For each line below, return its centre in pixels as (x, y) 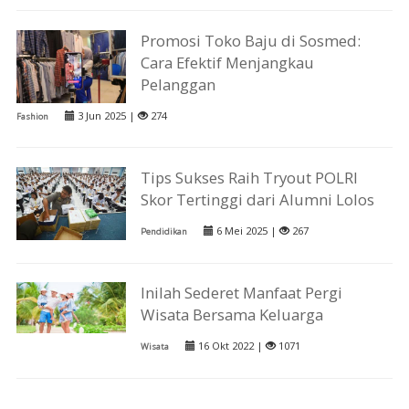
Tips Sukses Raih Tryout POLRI (250, 178)
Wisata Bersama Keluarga (232, 315)
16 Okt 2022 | (231, 346)
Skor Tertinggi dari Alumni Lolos (258, 200)
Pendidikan (164, 232)
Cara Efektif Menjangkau (228, 62)
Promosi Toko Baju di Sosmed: (251, 40)
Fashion (32, 116)
